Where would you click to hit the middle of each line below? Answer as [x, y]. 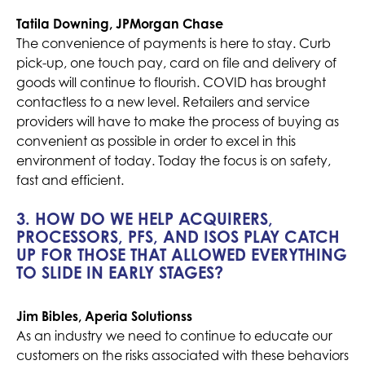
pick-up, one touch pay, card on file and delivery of [176, 63]
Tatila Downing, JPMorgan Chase [120, 24]
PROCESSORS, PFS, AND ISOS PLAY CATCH [178, 237]
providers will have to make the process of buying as [178, 122]
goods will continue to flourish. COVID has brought [171, 83]
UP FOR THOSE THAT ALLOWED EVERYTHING [182, 255]
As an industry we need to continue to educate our [174, 336]
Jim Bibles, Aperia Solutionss [104, 317]
